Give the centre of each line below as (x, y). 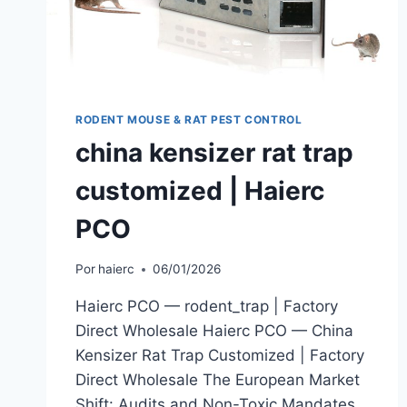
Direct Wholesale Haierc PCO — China (214, 331)
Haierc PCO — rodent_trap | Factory (207, 307)
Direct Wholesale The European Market (218, 380)
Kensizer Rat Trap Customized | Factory (220, 356)
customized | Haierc (200, 190)
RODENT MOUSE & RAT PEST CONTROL (189, 119)
